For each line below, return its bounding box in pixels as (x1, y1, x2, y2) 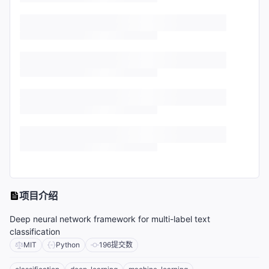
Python (56, 240, 80, 250)
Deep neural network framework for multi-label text (10, 214, 210, 225)
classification (10, 226, 60, 237)
